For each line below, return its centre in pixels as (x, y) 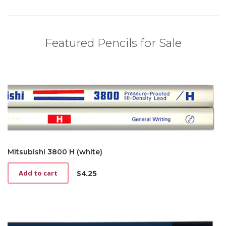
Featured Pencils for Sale (113, 43)
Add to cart (38, 173)
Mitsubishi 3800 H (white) (55, 152)
